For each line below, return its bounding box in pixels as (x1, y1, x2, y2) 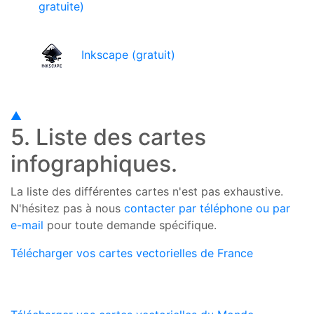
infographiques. (11, 150, 177, 178)
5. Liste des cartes (11, 123, 206, 151)
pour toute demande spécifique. (43, 218, 217, 233)
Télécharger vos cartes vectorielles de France (11, 246, 253, 261)
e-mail (11, 218, 43, 233)
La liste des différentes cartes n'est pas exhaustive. (11, 184, 283, 199)
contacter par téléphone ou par (124, 201, 290, 216)
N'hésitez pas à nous (11, 201, 124, 216)
